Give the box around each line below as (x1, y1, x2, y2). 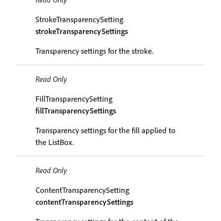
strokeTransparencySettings (36, 26, 128, 36)
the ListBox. (36, 137, 74, 147)
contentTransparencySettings (36, 197, 133, 207)
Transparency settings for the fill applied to (36, 125, 176, 135)
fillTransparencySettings (36, 106, 116, 115)
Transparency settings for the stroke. (36, 46, 153, 56)
